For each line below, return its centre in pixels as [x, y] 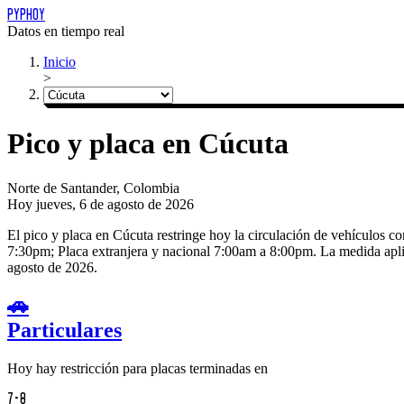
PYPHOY [26, 15]
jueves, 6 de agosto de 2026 [115, 204]
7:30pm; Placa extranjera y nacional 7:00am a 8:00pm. [162, 251]
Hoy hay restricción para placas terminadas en [138, 368]
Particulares [64, 330]
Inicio [60, 62]
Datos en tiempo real [66, 31]
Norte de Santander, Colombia [93, 188]
